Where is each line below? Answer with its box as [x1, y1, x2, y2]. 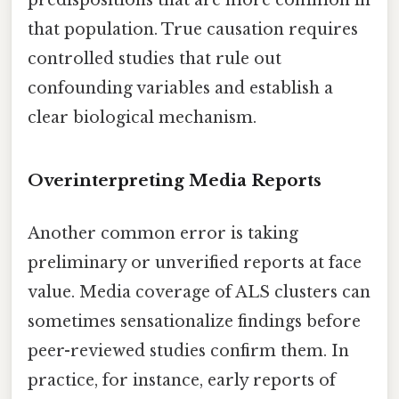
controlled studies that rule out [28, 48, 281, 69]
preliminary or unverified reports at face [28, 252, 362, 273]
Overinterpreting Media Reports [28, 169, 322, 191]
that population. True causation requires [28, 19, 358, 39]
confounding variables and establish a [28, 77, 333, 98]
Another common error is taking [28, 223, 298, 243]
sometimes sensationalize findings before [28, 311, 361, 331]
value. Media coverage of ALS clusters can [28, 281, 370, 302]
